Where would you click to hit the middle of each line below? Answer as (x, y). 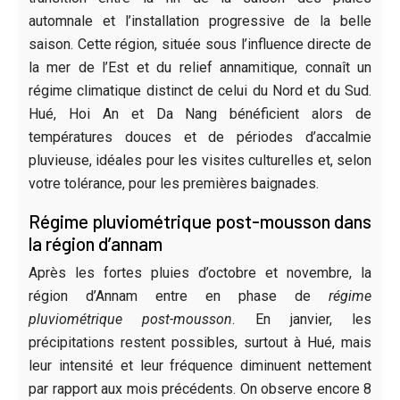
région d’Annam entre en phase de (179, 296)
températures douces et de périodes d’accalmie (200, 137)
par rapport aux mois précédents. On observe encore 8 (200, 388)
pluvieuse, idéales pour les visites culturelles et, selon (200, 160)
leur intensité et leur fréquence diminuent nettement (200, 365)
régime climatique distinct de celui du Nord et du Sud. (200, 90)
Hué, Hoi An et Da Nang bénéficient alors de (200, 113)
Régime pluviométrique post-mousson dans (200, 221)
